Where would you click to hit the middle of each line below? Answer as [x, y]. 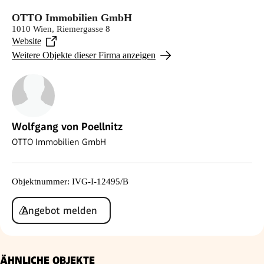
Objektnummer [39, 181]
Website [27, 41]
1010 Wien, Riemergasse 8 [61, 29]
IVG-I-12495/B [100, 181]
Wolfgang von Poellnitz [67, 126]
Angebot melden [60, 210]
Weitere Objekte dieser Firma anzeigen [84, 55]
